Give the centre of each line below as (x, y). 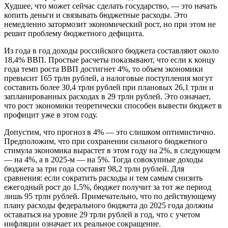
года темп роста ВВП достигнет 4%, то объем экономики (104, 69)
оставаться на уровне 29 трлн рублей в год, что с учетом (102, 214)
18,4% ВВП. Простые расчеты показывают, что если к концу (110, 60)
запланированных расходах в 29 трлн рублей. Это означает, (107, 96)
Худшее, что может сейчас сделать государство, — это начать (110, 6)
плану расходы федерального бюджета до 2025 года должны (109, 205)
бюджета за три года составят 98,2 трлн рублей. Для (94, 168)
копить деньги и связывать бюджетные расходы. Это (96, 15)
